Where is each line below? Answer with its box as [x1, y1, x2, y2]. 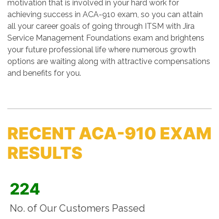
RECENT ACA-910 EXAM [7, 123, 212, 143]
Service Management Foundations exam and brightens [7, 33, 204, 43]
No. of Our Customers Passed [10, 202, 145, 214]
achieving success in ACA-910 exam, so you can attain [7, 10, 203, 19]
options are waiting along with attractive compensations [7, 57, 210, 66]
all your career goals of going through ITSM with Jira [7, 22, 195, 31]
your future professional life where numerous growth [7, 45, 196, 54]
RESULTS [7, 143, 83, 163]
